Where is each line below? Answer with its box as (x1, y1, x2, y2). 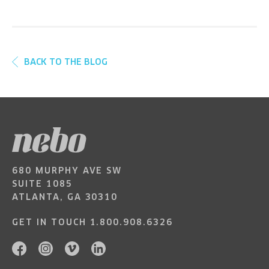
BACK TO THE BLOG (24, 58, 107, 67)
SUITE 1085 (12, 180, 73, 189)
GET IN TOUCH (12, 219, 86, 228)
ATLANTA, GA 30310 (12, 193, 118, 202)
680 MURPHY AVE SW (12, 167, 122, 176)
